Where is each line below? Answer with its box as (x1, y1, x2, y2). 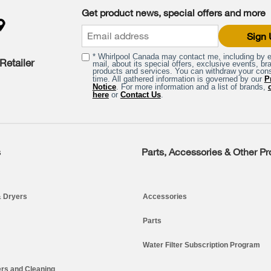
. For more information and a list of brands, (116, 82, 268, 91)
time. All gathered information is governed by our (92, 74, 264, 83)
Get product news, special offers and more (81, 7, 266, 18)
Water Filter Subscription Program (143, 240, 260, 249)
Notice (92, 82, 116, 91)
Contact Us (120, 90, 161, 99)
